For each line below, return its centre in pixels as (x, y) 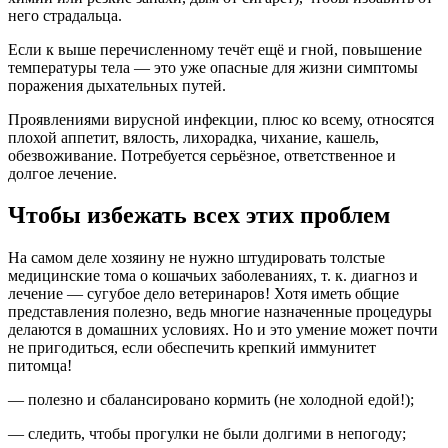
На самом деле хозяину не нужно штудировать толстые (196, 258)
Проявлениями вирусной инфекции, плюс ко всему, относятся (221, 119)
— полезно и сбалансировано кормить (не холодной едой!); (211, 400)
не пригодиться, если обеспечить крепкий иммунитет (192, 348)
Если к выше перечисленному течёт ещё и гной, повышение (215, 49)
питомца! (40, 366)
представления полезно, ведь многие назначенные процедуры (220, 312)
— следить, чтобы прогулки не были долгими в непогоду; (207, 434)
